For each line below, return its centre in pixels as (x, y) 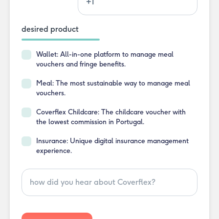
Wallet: (47, 55)
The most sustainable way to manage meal (122, 83)
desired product (50, 29)
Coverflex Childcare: (68, 112)
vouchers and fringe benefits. (81, 64)
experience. (54, 151)
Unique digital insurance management (128, 141)
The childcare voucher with (142, 112)
